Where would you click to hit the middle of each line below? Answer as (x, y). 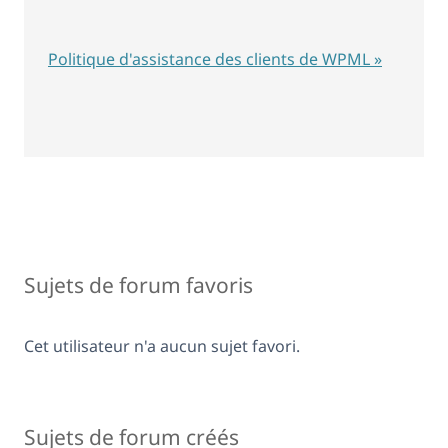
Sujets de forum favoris (138, 285)
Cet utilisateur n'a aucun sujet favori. (162, 346)
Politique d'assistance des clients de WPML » (215, 59)
